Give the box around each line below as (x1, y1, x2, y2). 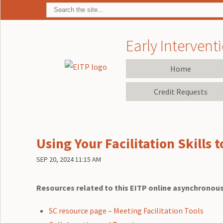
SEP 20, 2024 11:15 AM (36, 154, 101, 164)
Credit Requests (153, 86, 208, 97)
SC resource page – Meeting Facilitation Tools (49, 205, 204, 216)
